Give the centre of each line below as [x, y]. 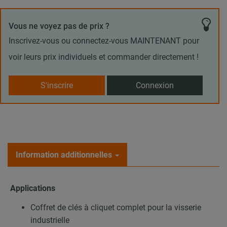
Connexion [155, 85]
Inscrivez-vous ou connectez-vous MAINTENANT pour [104, 41]
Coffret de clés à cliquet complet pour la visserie [116, 207]
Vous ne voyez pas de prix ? [59, 26]
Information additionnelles [64, 155]
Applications [33, 188]
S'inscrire [56, 85]
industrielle [50, 220]
